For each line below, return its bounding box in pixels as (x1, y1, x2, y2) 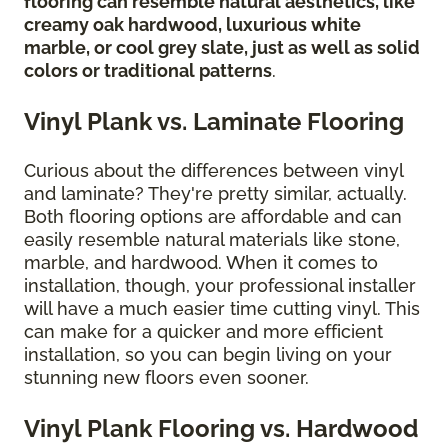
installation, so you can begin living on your (24, 343, 392, 365)
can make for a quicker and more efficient (24, 320, 383, 342)
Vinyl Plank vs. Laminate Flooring (24, 106, 404, 136)
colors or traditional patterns (24, 59, 272, 81)
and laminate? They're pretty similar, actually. (24, 182, 407, 204)
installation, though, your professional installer (24, 274, 416, 296)
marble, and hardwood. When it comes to (24, 251, 378, 273)
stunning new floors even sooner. (24, 366, 309, 388)
